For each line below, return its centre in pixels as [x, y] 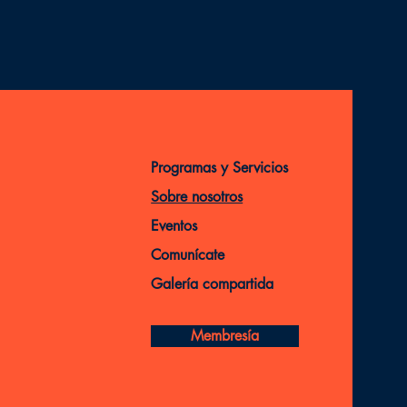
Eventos [174, 226]
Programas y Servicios [222, 168]
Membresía [225, 336]
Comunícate [188, 255]
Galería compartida [213, 284]
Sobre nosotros [197, 197]
